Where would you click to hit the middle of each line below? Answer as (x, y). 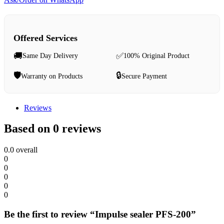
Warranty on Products (52, 76)
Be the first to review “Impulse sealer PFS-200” (100, 214)
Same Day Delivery (50, 56)
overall (26, 150)
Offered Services (45, 38)
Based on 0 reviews (52, 129)
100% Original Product (156, 56)
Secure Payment (144, 76)
